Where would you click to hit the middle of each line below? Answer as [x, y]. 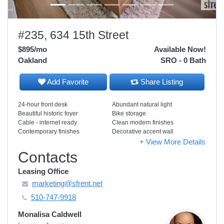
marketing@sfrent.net [67, 183]
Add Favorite [67, 82]
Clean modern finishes [143, 122]
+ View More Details [172, 142]
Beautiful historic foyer [48, 113]
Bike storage [129, 113]
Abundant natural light [142, 104]
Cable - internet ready [47, 122]
